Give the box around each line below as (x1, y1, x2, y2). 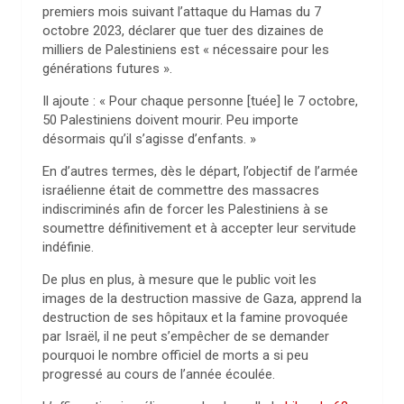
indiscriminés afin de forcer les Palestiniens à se (42, 201, 328, 217)
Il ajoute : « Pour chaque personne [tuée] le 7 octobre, (42, 93, 358, 109)
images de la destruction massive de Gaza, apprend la (42, 290, 362, 307)
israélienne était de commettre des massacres (42, 182, 319, 198)
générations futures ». (42, 60, 172, 77)
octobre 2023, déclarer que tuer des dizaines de (42, 23, 324, 39)
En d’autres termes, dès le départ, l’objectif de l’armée (42, 163, 358, 179)
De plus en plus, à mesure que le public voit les (42, 271, 317, 288)
